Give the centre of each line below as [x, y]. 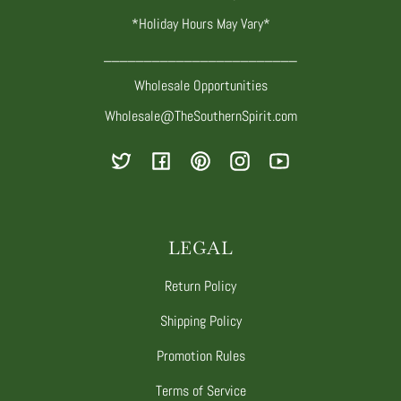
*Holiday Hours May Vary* [200, 23]
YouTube [300, 170]
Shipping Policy [200, 320]
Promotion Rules [200, 355]
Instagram [266, 170]
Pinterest [225, 170]
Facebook [185, 170]
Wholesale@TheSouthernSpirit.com [200, 116]
